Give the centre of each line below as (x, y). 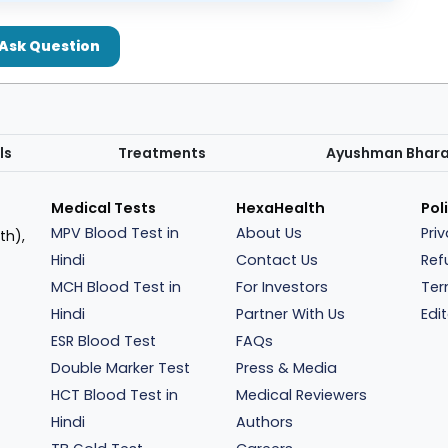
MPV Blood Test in (115, 233)
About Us (268, 233)
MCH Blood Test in (116, 287)
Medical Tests (104, 208)
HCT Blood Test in (115, 395)
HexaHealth (280, 208)
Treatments (161, 153)
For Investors (281, 287)
